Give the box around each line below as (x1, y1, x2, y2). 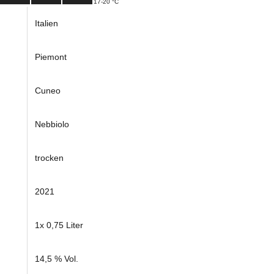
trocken (35, 153, 64, 163)
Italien (35, 18, 59, 29)
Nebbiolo (35, 119, 70, 130)
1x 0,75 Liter (35, 220, 84, 231)
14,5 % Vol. (35, 254, 79, 264)
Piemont (35, 52, 67, 62)
